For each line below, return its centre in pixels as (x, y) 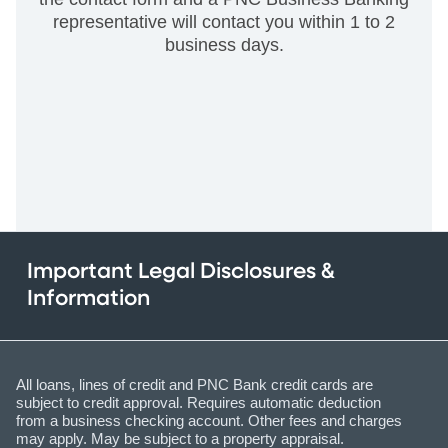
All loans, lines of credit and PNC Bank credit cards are (194, 384)
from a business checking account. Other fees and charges (209, 420)
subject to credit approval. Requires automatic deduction (198, 402)
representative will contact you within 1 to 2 (224, 21)
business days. (224, 44)
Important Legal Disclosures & (181, 271)
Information (88, 298)
